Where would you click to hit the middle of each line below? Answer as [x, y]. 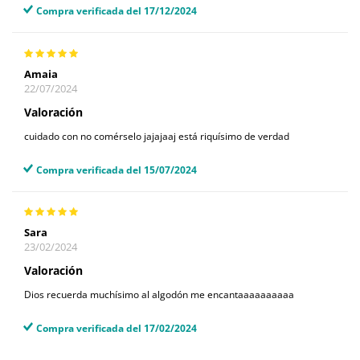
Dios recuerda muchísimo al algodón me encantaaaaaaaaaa [159, 295]
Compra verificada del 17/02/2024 [117, 329]
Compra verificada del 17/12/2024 [117, 11]
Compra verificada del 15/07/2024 [117, 170]
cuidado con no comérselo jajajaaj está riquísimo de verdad [157, 136]
